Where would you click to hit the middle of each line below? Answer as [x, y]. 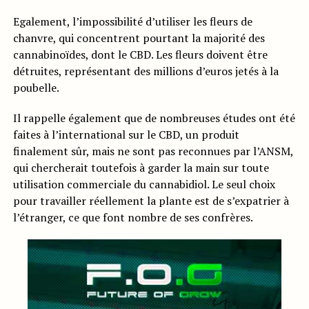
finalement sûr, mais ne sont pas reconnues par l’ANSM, [153, 151]
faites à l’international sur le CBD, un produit [126, 135]
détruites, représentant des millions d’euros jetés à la [146, 71]
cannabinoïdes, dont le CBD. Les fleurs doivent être [140, 55]
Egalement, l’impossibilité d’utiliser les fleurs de [132, 22]
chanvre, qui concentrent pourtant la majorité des [139, 38]
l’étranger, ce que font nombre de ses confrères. [133, 218]
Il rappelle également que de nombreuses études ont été [154, 118]
